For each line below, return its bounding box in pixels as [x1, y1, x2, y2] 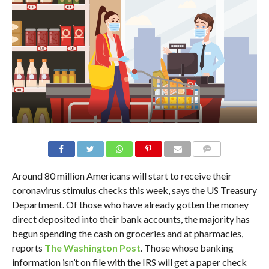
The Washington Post [44, 241, 141, 253]
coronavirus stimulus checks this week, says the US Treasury [11, 184, 257, 196]
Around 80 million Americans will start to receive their [11, 169, 232, 181]
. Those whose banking [140, 241, 234, 253]
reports [11, 241, 44, 253]
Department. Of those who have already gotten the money [11, 198, 249, 210]
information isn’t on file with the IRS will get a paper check [11, 256, 247, 268]
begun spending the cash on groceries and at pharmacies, [11, 227, 243, 239]
